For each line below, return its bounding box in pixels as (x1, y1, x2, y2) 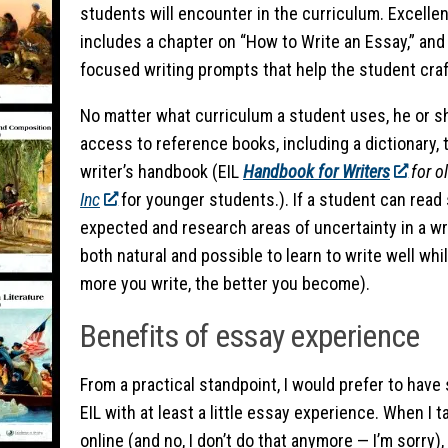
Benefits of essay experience (80, 316, 420, 355)
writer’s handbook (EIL (80, 160, 243, 182)
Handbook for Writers (243, 160, 390, 182)
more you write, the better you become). (80, 272, 370, 294)
